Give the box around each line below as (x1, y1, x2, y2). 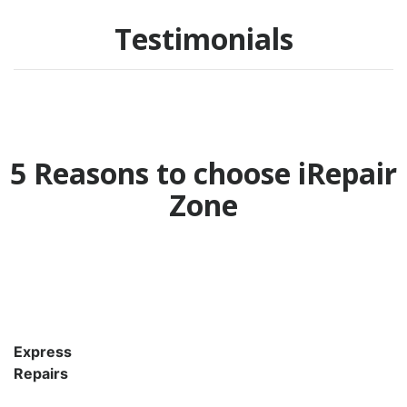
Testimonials (114, 18, 293, 58)
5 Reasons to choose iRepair (10, 153, 397, 193)
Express (14, 342, 72, 361)
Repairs (14, 363, 68, 382)
